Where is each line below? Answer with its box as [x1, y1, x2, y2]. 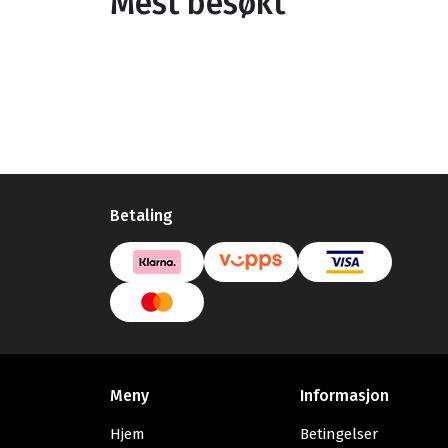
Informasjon [300, 386, 389, 405]
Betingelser [300, 425, 378, 443]
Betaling [110, 206, 173, 225]
